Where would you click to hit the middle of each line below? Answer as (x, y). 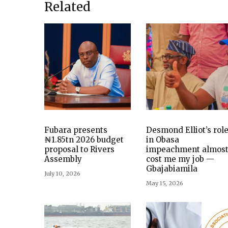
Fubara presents (76, 130)
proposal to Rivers (79, 149)
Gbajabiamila (172, 168)
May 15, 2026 (165, 183)
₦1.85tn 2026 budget (84, 139)
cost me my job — (180, 159)
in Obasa (163, 139)
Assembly (63, 159)
